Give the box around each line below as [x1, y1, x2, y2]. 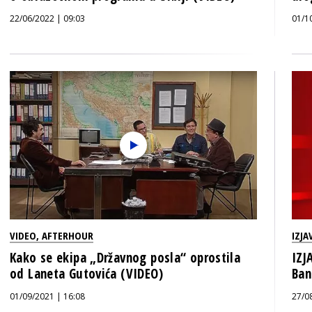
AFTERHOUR [42, 228, 93, 242]
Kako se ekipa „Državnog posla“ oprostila [10, 249, 241, 267]
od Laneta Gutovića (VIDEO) [10, 265, 163, 283]
